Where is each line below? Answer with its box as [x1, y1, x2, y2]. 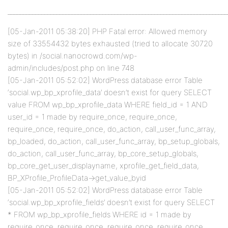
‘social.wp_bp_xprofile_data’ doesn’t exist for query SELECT [8, 88, 212, 97]
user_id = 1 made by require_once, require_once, [8, 112, 177, 122]
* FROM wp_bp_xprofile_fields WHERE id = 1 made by [8, 210, 191, 219]
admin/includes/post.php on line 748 [8, 63, 134, 73]
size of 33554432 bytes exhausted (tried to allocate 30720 [8, 39, 213, 48]
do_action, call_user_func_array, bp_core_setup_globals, [8, 149, 198, 158]
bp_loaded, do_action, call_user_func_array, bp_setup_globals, [8, 136, 220, 146]
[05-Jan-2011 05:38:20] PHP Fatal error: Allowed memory [8, 26, 207, 36]
